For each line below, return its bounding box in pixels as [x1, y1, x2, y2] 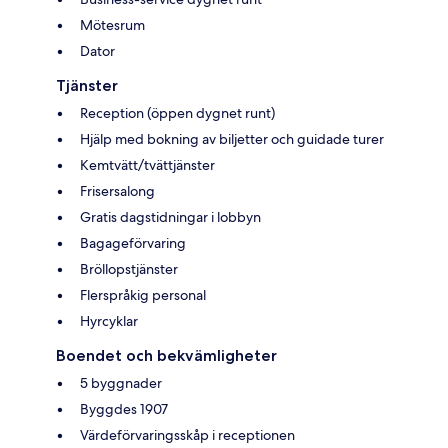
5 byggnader [80, 373, 162, 392]
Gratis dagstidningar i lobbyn [80, 207, 261, 226]
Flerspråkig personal [80, 285, 206, 304]
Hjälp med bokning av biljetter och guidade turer [80, 129, 384, 148]
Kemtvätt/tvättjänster [80, 155, 215, 174]
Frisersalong [80, 181, 155, 200]
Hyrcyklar [80, 311, 138, 330]
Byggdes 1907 [80, 399, 168, 418]
